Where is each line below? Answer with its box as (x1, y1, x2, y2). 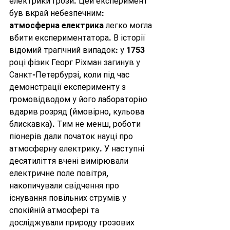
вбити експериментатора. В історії (9, 33, 147, 43)
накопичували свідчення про (9, 181, 121, 190)
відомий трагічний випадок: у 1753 (9, 45, 147, 55)
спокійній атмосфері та (9, 205, 101, 215)
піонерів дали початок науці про (9, 131, 135, 141)
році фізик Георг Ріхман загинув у (9, 57, 142, 67)
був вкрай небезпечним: (9, 8, 106, 18)
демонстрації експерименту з (9, 82, 128, 92)
